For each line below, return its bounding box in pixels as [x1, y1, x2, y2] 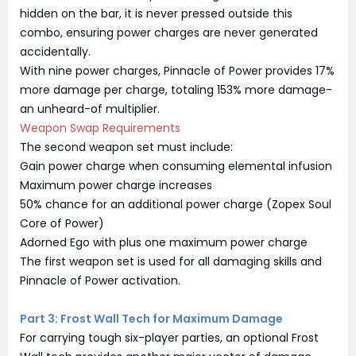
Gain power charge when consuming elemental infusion [20, 157, 332, 174]
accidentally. [20, 43, 91, 60]
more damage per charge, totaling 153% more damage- [20, 81, 332, 98]
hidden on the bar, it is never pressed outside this [20, 5, 292, 21]
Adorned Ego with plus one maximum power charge [20, 234, 308, 250]
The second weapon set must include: [20, 138, 233, 155]
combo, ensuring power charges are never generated [20, 24, 318, 41]
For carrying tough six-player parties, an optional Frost [20, 329, 319, 346]
